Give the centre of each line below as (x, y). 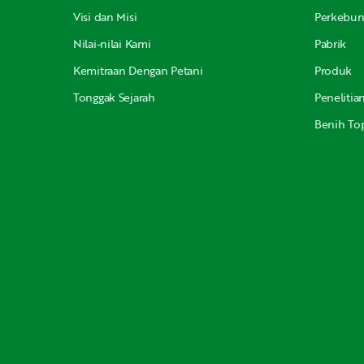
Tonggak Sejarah (114, 97)
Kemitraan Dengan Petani (138, 70)
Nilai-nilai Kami (112, 43)
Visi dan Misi (105, 17)
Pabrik (330, 43)
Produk (333, 70)
